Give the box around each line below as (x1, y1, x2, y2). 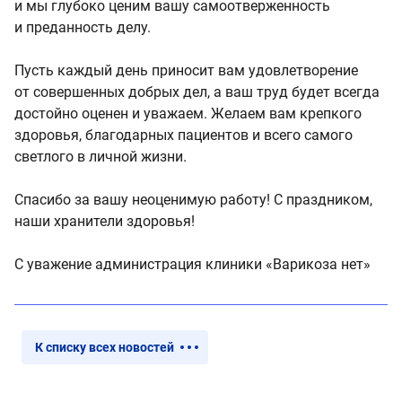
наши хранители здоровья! (14, 213, 195, 230)
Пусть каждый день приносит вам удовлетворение (14, 62, 358, 79)
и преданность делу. (14, 19, 151, 36)
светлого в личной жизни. (14, 148, 187, 165)
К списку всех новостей (35, 340, 174, 354)
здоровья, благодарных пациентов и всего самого (14, 127, 353, 144)
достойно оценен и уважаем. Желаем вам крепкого (14, 105, 362, 122)
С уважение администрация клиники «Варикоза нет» (14, 256, 371, 273)
